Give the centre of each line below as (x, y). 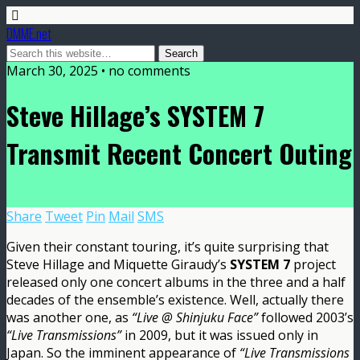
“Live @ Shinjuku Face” (195, 317)
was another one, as (69, 317)
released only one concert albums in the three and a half (176, 282)
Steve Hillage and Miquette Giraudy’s (118, 264)
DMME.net (29, 34)
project (313, 264)
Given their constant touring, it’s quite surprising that (168, 246)
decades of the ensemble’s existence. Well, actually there (175, 299)
